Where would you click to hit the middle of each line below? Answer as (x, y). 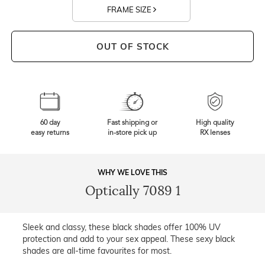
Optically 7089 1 (132, 191)
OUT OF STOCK (132, 47)
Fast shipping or (132, 123)
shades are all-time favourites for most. (97, 251)
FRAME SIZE (130, 10)
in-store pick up (132, 133)
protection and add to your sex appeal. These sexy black (129, 239)
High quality (215, 123)
